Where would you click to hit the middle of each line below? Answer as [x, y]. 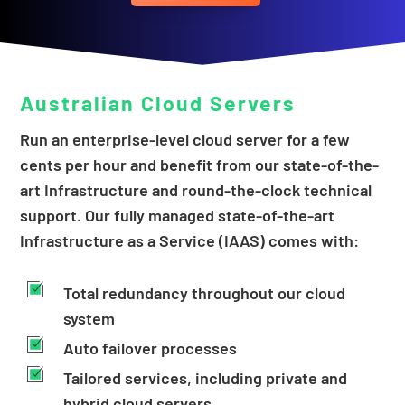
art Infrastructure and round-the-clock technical [196, 190]
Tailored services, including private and [205, 378]
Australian [81, 104]
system [89, 319]
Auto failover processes [150, 348]
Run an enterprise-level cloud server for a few [185, 140]
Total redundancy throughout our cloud [204, 293]
